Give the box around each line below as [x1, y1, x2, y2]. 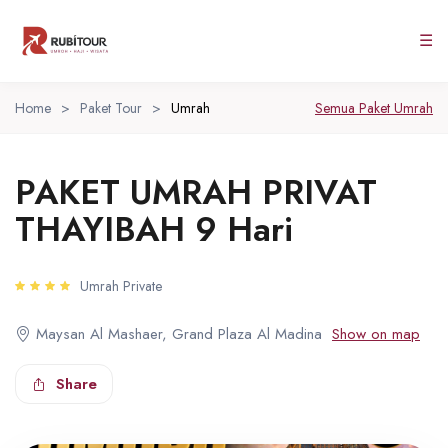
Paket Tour [80, 98, 142, 118]
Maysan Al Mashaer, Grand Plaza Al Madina [36, 323, 322, 345]
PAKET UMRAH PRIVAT [15, 168, 377, 217]
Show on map [332, 323, 420, 345]
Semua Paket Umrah [315, 98, 433, 118]
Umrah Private [80, 276, 162, 296]
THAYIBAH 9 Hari [15, 205, 293, 254]
